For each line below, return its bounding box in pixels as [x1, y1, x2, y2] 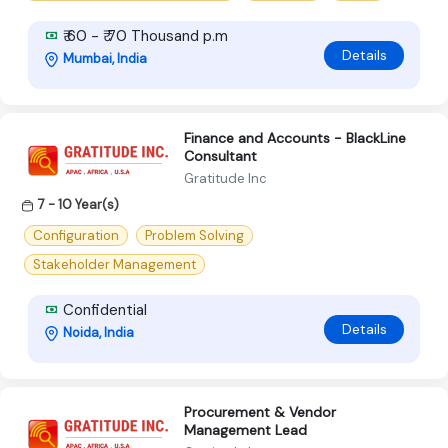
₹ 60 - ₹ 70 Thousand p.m [59, 26, 228, 47]
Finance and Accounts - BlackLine [184, 129, 406, 148]
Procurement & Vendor [184, 403, 336, 422]
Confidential [59, 300, 147, 321]
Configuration [33, 227, 119, 245]
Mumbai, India [63, 50, 147, 68]
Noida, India [63, 324, 134, 342]
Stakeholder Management [33, 256, 196, 274]
